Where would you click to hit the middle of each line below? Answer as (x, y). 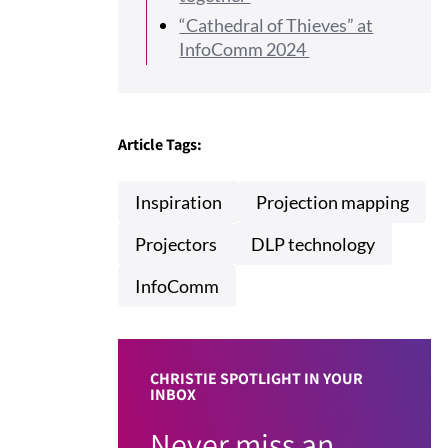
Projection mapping (333, 201)
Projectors (176, 243)
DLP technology (313, 243)
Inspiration (179, 201)
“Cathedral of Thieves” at (276, 24)
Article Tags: (160, 144)
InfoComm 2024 (244, 48)
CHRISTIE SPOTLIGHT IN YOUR (257, 378)
